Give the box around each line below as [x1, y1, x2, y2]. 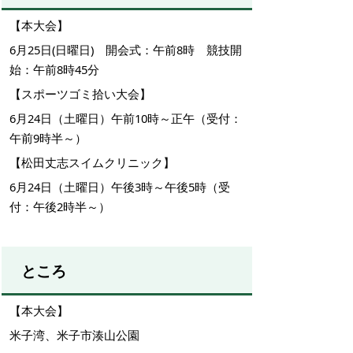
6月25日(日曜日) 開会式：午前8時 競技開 [9, 41, 242, 58]
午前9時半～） [9, 129, 87, 146]
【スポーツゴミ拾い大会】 [9, 85, 151, 102]
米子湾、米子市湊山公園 [9, 326, 139, 343]
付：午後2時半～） [9, 198, 110, 214]
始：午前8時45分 [9, 61, 99, 77]
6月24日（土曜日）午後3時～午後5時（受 [9, 178, 230, 195]
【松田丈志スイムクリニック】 [9, 154, 175, 170]
